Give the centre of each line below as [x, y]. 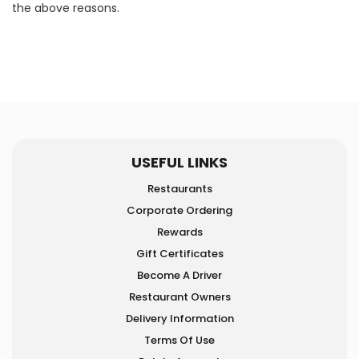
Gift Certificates [179, 254]
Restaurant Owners [179, 297]
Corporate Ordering [179, 210]
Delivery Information [179, 319]
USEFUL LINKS [179, 162]
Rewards [179, 232]
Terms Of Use [179, 340]
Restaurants [179, 189]
